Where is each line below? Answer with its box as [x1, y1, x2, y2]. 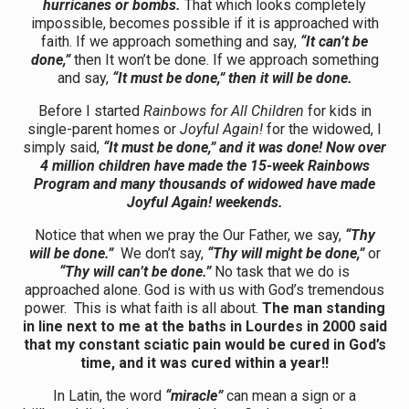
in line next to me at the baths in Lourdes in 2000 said [22, 317, 387, 335]
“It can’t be [300, 32, 368, 50]
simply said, [23, 138, 100, 156]
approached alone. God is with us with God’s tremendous [25, 280, 384, 299]
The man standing [261, 299, 385, 317]
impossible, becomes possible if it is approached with [30, 14, 379, 32]
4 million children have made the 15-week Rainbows [39, 156, 370, 174]
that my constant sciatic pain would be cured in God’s [23, 335, 386, 353]
